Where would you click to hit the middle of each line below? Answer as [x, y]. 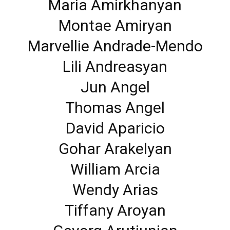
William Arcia [115, 169]
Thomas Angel [115, 108]
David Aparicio [115, 128]
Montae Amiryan [115, 26]
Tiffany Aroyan [115, 210]
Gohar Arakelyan [115, 149]
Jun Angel [115, 87]
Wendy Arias [115, 190]
